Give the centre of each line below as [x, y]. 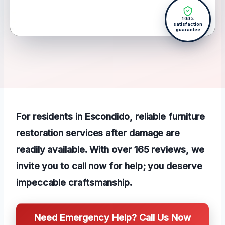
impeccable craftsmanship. [74, 183]
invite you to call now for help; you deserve [109, 166]
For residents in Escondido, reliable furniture [111, 116]
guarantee [188, 30]
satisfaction [188, 24]
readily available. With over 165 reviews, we [110, 149]
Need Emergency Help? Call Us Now [113, 218]
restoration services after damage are [98, 133]
